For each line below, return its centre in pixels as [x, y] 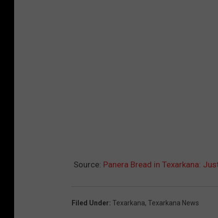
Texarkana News [173, 203]
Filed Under [90, 203]
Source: [87, 164]
